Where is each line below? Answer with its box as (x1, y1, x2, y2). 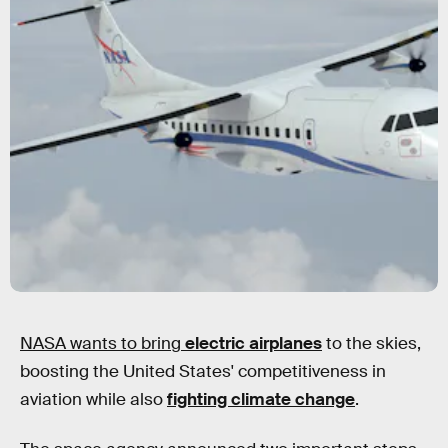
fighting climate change (167, 389, 355, 410)
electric (185, 333, 245, 354)
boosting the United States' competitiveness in (20, 361, 386, 382)
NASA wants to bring (20, 333, 185, 354)
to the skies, (322, 333, 421, 354)
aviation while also (20, 389, 167, 410)
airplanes (245, 333, 322, 354)
